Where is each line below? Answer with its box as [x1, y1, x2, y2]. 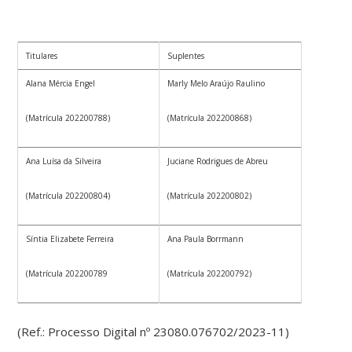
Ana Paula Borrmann [167, 233, 244, 245]
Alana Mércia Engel [26, 78, 96, 90]
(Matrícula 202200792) [167, 268, 252, 280]
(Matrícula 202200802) [167, 190, 252, 202]
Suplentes [167, 50, 205, 62]
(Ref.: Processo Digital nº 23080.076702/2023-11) [17, 324, 290, 340]
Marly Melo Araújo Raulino [167, 78, 266, 90]
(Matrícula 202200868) [167, 112, 252, 124]
